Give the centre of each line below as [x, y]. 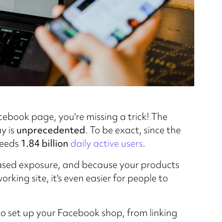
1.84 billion [44, 143]
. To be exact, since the [133, 130]
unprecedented [51, 130]
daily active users [106, 143]
